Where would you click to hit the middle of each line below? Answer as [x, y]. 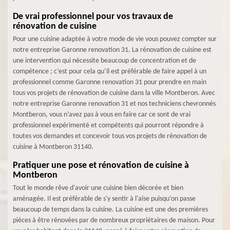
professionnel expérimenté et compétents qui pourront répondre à [108, 126]
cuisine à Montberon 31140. [53, 147]
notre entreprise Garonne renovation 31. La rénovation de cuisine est [112, 50]
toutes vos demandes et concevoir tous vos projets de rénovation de [110, 136]
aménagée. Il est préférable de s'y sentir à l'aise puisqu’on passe [104, 199]
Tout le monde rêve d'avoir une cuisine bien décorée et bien [98, 188]
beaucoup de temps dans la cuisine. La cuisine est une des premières [110, 210]
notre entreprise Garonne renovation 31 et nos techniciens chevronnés [114, 104]
